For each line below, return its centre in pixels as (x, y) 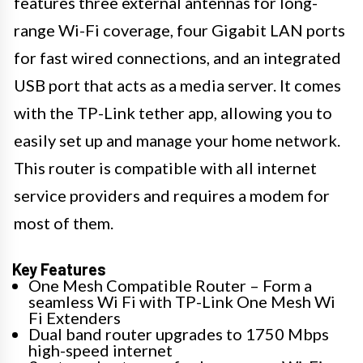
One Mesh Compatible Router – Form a (170, 285)
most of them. (64, 222)
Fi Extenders (75, 317)
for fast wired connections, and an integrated (177, 57)
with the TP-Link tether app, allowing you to (173, 112)
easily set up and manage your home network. (177, 140)
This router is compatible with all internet (165, 167)
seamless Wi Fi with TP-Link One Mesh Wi (182, 301)
